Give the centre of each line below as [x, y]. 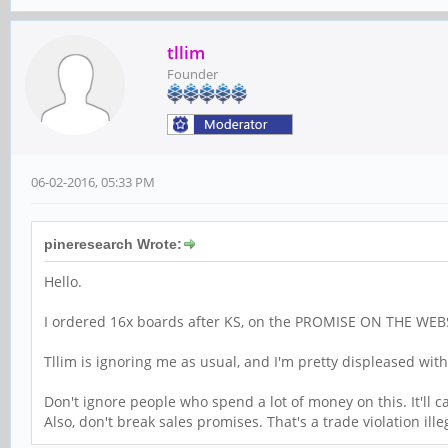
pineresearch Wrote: [113, 244]
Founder [192, 74]
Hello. [63, 282]
